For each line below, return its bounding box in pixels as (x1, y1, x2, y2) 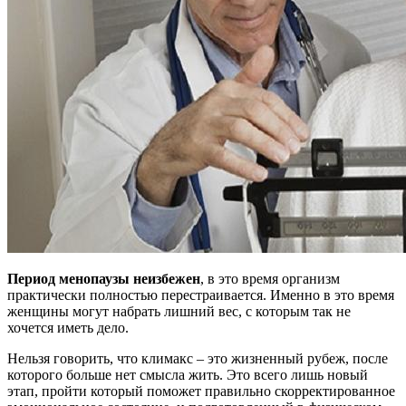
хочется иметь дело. (7, 319, 129, 335)
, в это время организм (200, 270, 340, 286)
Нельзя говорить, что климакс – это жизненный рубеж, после (7, 350, 388, 366)
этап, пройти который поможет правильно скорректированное (7, 382, 395, 399)
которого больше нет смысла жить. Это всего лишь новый (7, 366, 368, 382)
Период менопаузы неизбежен (7, 270, 200, 286)
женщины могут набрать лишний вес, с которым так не (7, 303, 351, 319)
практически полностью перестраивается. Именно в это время (7, 286, 394, 303)
